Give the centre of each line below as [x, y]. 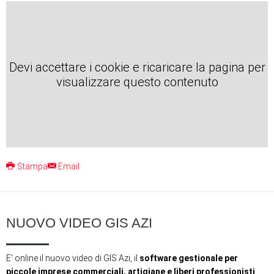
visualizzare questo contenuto [137, 82]
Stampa [32, 167]
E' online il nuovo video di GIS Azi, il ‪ [73, 258]
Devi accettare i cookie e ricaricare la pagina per [137, 67]
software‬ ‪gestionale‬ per [189, 258]
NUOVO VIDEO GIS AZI [79, 223]
